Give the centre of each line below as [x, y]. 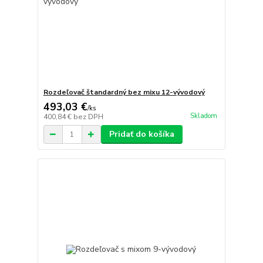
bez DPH [88, 117]
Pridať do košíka [141, 134]
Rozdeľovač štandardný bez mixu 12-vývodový [124, 92]
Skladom [203, 116]
